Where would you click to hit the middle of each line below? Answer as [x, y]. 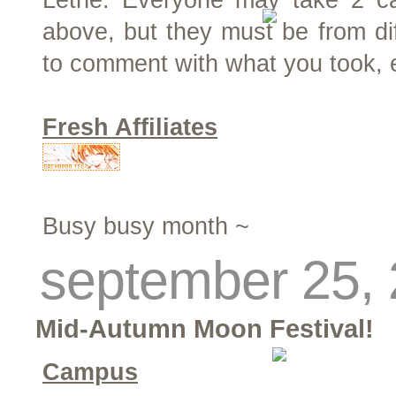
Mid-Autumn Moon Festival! [205, 328]
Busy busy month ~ [146, 226]
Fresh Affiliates [130, 127]
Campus [90, 372]
